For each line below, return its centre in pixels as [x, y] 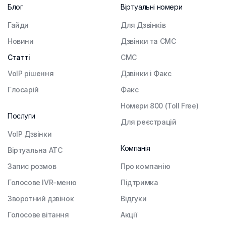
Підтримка [139, 183]
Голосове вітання [38, 215]
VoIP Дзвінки [30, 134]
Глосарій [23, 90]
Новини [21, 41]
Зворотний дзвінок [41, 199]
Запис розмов [32, 166]
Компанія [135, 148]
